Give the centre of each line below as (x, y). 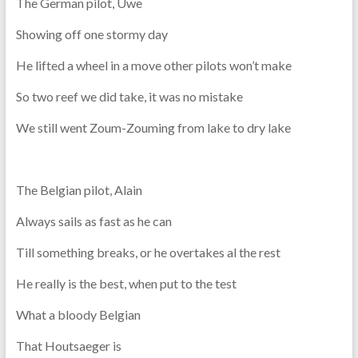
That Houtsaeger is (68, 345)
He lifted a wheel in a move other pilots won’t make (153, 65)
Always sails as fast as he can (93, 221)
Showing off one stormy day (91, 34)
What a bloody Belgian (78, 314)
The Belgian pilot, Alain (79, 189)
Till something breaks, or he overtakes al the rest (148, 252)
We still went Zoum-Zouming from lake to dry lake (153, 127)
